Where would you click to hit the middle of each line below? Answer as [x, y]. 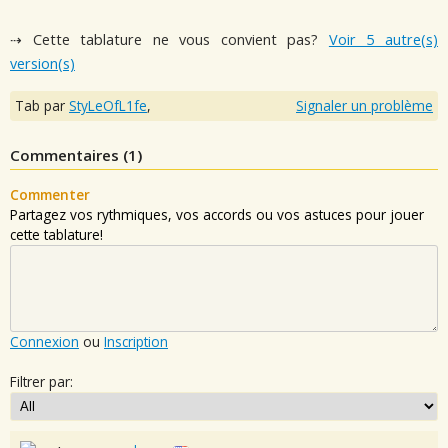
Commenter [50, 194]
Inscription [136, 341]
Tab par [42, 105]
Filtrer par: [41, 381]
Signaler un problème [364, 105]
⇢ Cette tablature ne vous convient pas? [169, 40]
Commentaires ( [69, 154]
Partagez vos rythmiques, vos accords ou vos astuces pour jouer [217, 214]
